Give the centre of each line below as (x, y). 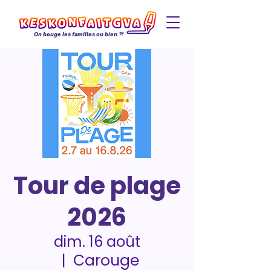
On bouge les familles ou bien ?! (79, 34)
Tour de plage (97, 186)
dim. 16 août (97, 242)
